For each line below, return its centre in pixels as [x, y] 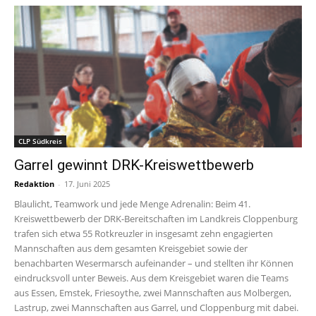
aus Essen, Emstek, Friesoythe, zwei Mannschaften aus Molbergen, [153, 293]
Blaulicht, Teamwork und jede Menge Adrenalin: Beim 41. [132, 204]
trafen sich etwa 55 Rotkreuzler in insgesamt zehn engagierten [144, 234]
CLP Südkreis [40, 141]
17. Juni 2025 [87, 184]
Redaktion [34, 184]
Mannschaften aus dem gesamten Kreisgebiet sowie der [131, 249]
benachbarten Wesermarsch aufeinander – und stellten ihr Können [154, 263]
